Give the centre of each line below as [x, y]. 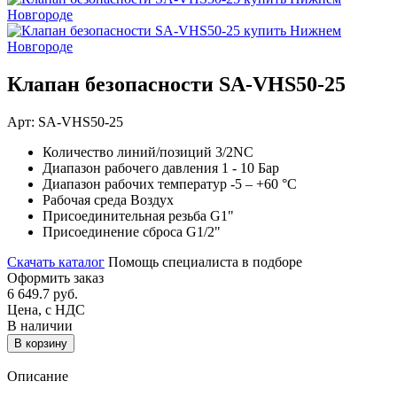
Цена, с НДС [46, 309]
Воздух [152, 199]
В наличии [40, 325]
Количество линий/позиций [129, 152]
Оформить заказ [55, 277]
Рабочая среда [86, 199]
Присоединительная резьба [126, 215]
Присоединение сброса [114, 231]
